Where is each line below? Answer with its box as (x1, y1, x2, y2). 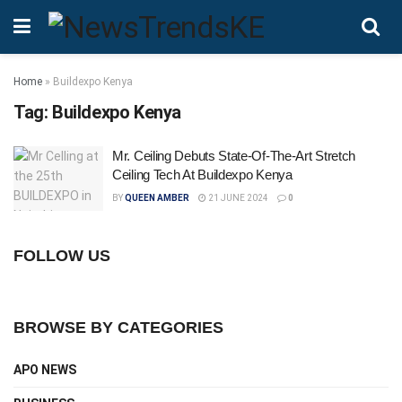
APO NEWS (13, 362, 76, 377)
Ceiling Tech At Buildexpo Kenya (112, 167, 293, 182)
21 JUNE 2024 (206, 193, 268, 203)
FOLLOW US (13, 246, 110, 265)
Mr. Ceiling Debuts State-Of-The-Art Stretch (112, 148, 356, 163)
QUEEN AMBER (125, 193, 189, 203)
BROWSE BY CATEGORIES (13, 318, 223, 336)
